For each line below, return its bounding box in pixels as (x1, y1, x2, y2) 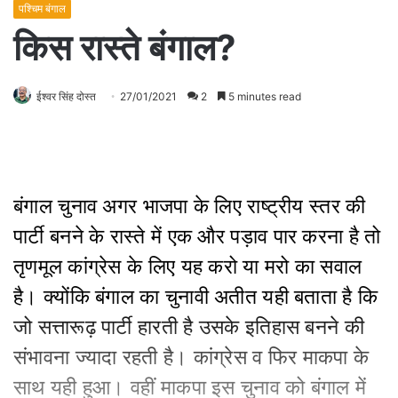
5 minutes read (226, 89, 301, 103)
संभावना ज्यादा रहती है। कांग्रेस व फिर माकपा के (13, 344, 370, 370)
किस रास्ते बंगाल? (13, 25, 236, 69)
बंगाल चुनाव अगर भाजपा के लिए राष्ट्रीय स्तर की (13, 193, 366, 219)
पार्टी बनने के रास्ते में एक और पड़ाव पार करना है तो (13, 223, 381, 249)
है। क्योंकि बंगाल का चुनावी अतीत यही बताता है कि (13, 283, 378, 309)
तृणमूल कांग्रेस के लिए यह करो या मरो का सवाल (13, 253, 362, 279)
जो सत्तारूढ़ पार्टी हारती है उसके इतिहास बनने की (13, 314, 364, 339)
